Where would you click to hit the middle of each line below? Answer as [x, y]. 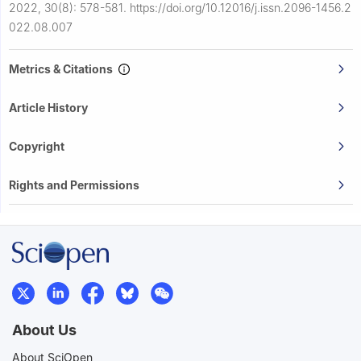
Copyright [37, 146]
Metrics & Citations [63, 68]
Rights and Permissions [74, 185]
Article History [48, 107]
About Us [44, 330]
